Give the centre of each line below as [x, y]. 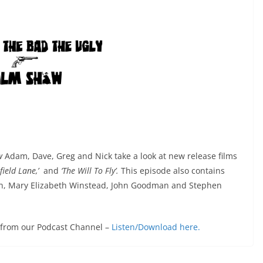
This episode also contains [172, 171]
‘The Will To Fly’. [90, 171]
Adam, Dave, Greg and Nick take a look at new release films [121, 156]
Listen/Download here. [156, 227]
